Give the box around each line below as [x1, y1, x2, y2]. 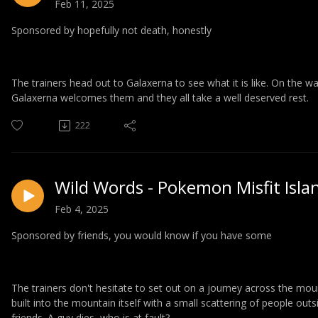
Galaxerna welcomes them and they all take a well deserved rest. [11, 91, 309, 105]
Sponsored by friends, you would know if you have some [11, 228, 272, 242]
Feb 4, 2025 [55, 202, 109, 216]
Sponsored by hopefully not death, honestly [11, 23, 212, 38]
